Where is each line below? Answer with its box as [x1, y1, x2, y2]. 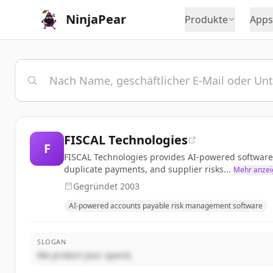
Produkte [185, 13, 228, 26]
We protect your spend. [37, 249, 133, 261]
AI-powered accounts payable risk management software [69, 200, 263, 211]
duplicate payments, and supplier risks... [64, 163, 231, 175]
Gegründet [73, 180, 120, 192]
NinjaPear [66, 11, 126, 27]
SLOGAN [37, 237, 66, 246]
